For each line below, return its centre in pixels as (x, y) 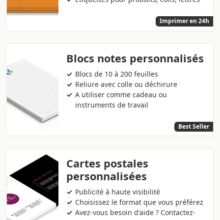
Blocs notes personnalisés (135, 58)
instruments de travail (112, 105)
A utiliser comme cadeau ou (121, 94)
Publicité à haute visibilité (118, 192)
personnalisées (107, 176)
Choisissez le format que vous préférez (139, 202)
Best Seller (194, 126)
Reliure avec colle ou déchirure (126, 84)
